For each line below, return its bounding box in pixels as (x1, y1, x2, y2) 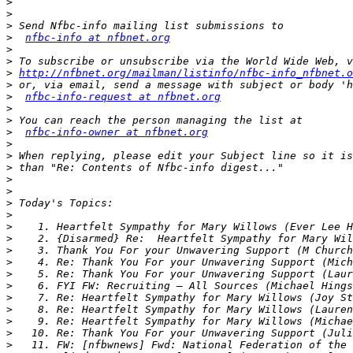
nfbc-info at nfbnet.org (25, 32, 170, 44)
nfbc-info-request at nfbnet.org (25, 91, 221, 103)
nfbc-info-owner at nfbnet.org (25, 126, 208, 139)
